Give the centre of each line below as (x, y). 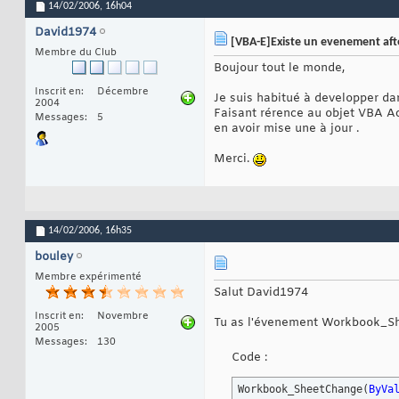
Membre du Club (76, 53)
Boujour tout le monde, (279, 69)
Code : (249, 358)
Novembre (123, 317)
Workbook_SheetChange (300, 390)
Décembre (123, 92)
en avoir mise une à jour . (286, 129)
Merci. (233, 159)
